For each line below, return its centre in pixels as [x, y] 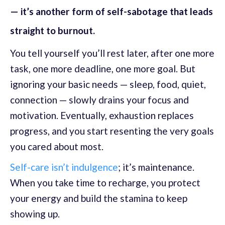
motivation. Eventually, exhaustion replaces [102, 116]
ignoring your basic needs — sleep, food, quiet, [108, 84]
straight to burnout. [52, 31]
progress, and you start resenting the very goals [112, 131]
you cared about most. [57, 147]
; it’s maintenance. [156, 167]
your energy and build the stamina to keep [99, 198]
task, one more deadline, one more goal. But [103, 69]
